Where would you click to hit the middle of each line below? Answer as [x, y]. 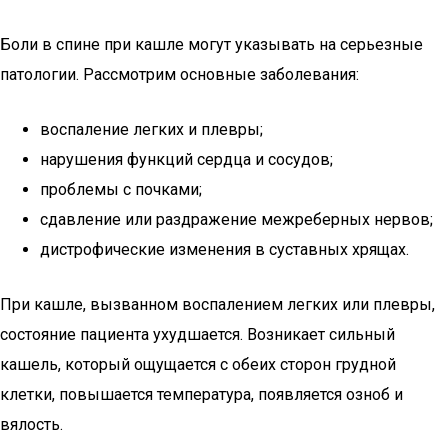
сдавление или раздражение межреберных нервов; [236, 219]
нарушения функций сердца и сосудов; [186, 159]
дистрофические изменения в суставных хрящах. [224, 249]
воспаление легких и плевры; [151, 129]
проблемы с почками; [121, 189]
